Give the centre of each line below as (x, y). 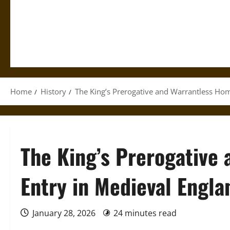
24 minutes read (145, 213)
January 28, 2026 (64, 213)
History (53, 91)
